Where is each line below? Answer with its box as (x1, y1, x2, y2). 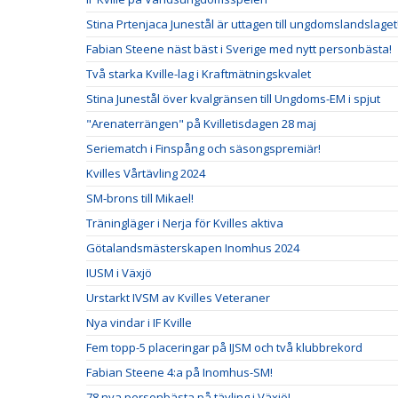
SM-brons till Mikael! (86, 189, 194, 206)
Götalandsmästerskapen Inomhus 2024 (86, 239, 299, 256)
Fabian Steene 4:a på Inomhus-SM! (86, 363, 273, 380)
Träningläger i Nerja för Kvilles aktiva (86, 214, 283, 231)
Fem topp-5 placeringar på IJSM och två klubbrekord (86, 338, 362, 355)
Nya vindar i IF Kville (86, 314, 192, 330)
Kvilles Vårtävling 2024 (86, 164, 205, 181)
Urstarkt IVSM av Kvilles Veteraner (86, 289, 270, 306)
